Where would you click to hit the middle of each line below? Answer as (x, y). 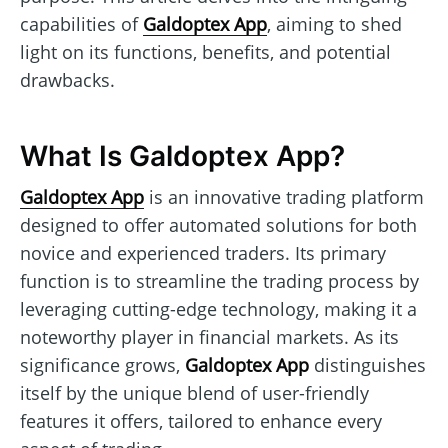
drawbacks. (67, 79)
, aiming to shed (334, 23)
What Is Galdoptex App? (182, 156)
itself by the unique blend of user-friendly (194, 392)
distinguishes (367, 364)
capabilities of (81, 23)
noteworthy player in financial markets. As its (209, 336)
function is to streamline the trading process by (219, 280)
